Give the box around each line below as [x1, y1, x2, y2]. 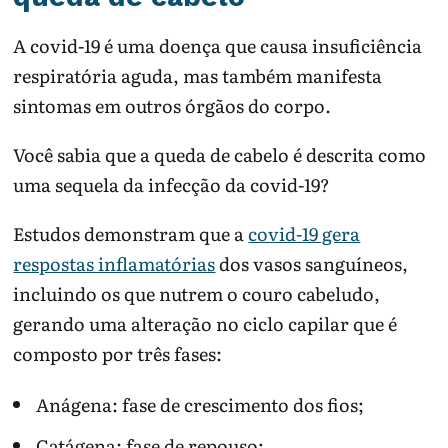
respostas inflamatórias [13, 250, 216, 278]
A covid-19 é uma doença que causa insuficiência [13, 32, 423, 60]
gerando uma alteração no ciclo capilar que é [13, 310, 398, 338]
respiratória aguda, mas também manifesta [13, 62, 383, 90]
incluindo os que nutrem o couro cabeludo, [13, 280, 381, 308]
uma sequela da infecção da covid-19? [13, 171, 331, 199]
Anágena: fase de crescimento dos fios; [35, 390, 364, 418]
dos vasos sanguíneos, [215, 250, 409, 278]
